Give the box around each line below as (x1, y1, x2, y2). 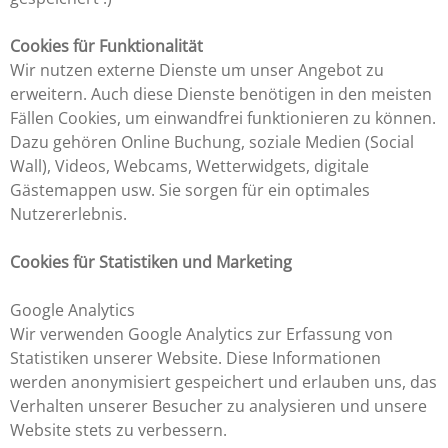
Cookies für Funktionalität (10, 34, 203, 57)
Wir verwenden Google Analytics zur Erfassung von (10, 322, 393, 345)
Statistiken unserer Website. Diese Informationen (10, 346, 381, 369)
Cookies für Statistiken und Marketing (10, 250, 292, 273)
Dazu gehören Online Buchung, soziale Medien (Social (10, 130, 414, 153)
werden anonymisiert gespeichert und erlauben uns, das (10, 370, 437, 393)
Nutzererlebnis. (10, 202, 127, 225)
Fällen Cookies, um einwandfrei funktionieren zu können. (10, 106, 436, 129)
